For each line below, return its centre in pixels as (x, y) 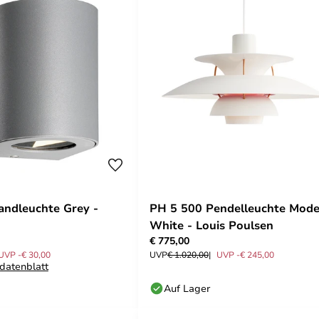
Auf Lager (187, 288)
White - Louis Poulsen (211, 225)
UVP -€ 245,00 (245, 254)
